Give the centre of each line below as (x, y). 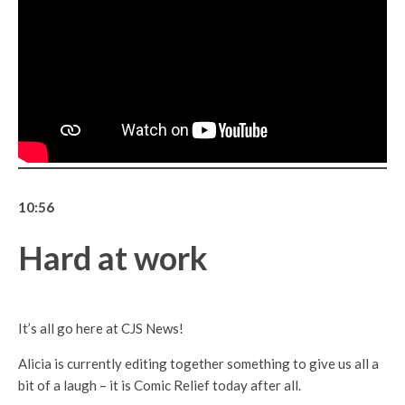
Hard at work (113, 257)
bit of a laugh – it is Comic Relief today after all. (160, 385)
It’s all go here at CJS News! (101, 328)
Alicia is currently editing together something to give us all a (198, 363)
